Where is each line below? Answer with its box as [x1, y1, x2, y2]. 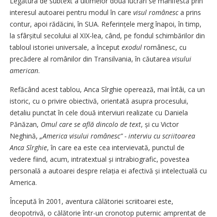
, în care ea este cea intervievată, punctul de [47, 142, 185, 152]
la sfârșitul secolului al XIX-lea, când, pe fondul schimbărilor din [10, 31, 205, 40]
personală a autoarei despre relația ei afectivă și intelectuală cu [10, 166, 207, 175]
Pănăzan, [10, 119, 41, 129]
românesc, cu [142, 42, 186, 52]
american [10, 65, 38, 75]
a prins [178, 7, 201, 17]
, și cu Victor [141, 119, 179, 129]
